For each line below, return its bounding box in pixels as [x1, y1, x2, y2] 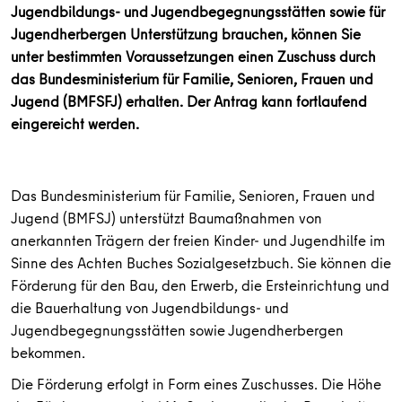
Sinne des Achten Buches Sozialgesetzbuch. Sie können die [11, 252, 391, 273]
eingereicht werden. [11, 113, 139, 134]
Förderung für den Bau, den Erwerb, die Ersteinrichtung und [11, 275, 389, 295]
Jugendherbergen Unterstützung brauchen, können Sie [11, 23, 361, 44]
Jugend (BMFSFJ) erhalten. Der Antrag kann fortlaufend [11, 91, 367, 111]
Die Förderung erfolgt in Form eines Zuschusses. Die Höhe [11, 373, 381, 394]
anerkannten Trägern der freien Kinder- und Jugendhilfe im [11, 230, 385, 250]
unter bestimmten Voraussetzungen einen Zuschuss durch [11, 46, 376, 66]
